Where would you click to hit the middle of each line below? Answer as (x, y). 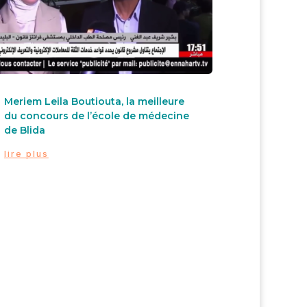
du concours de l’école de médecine (96, 116)
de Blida (24, 131)
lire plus (26, 154)
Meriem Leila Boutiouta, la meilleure (94, 102)
